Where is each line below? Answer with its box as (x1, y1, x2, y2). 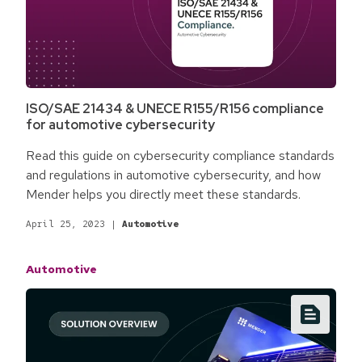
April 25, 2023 (26, 218, 105, 230)
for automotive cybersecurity (26, 116, 215, 134)
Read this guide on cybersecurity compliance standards (26, 147, 335, 165)
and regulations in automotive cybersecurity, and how (26, 166, 321, 184)
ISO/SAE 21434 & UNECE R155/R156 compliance (26, 100, 324, 118)
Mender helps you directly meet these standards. (26, 186, 301, 204)
